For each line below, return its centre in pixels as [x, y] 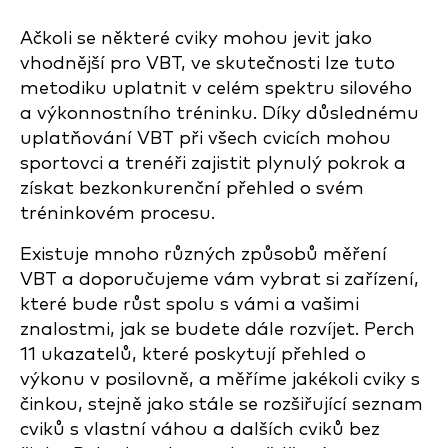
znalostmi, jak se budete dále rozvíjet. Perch [217, 329]
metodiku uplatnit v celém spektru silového [216, 88]
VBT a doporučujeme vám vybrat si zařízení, [219, 279]
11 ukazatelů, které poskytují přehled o [193, 354]
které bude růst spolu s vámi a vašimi [189, 304]
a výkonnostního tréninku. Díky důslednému [219, 113]
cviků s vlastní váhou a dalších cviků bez [200, 429]
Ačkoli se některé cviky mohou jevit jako [196, 38]
